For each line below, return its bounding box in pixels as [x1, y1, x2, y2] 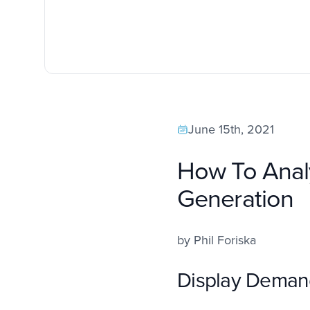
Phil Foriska [194, 231, 256, 250]
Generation [177, 180, 294, 217]
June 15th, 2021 [188, 120, 274, 139]
